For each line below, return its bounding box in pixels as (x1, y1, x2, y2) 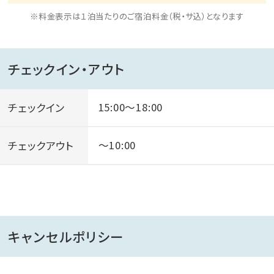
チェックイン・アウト (8, 59, 125, 78)
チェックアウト (8, 137, 74, 153)
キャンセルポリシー (8, 227, 124, 246)
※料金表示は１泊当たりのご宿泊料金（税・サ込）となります (30, 10, 244, 23)
